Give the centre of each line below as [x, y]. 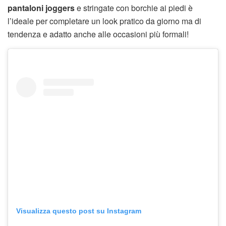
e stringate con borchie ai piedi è [134, 8]
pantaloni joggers [41, 8]
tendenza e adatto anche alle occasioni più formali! [98, 34]
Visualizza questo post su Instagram [79, 211]
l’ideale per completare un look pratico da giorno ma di [104, 21]
